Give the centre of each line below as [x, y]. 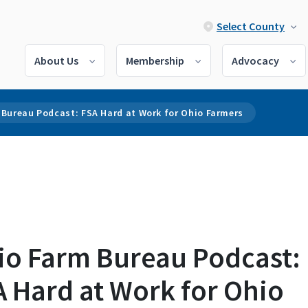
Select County [251, 26]
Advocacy [255, 60]
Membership [155, 60]
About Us [56, 60]
